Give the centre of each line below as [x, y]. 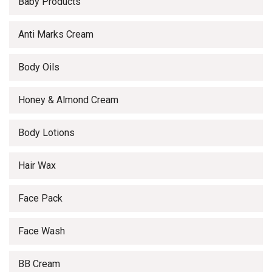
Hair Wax [37, 165]
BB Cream [39, 264]
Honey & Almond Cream [68, 100]
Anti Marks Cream [56, 34]
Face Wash [42, 231]
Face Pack [40, 198]
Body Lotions [46, 133]
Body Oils [39, 67]
